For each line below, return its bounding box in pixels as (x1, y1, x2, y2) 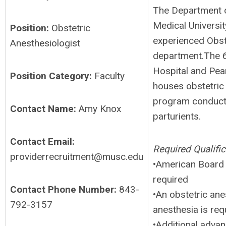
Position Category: (10, 70, 92, 82)
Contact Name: (10, 103, 76, 115)
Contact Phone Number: (10, 184, 119, 195)
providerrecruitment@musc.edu (10, 151, 143, 162)
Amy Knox (79, 103, 121, 115)
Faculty (94, 70, 125, 82)
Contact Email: (10, 136, 77, 147)
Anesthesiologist (10, 37, 80, 49)
